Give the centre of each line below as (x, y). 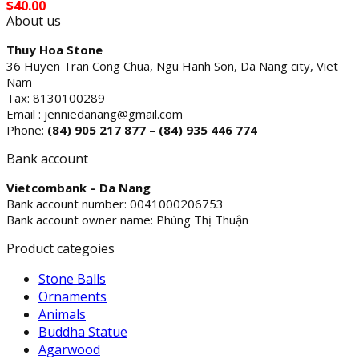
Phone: (27, 130)
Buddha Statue (83, 332)
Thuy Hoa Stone (54, 50)
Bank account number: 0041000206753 (115, 204)
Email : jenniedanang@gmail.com (95, 114)
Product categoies (61, 248)
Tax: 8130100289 (56, 98)
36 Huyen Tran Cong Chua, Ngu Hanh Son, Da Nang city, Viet (172, 66)
